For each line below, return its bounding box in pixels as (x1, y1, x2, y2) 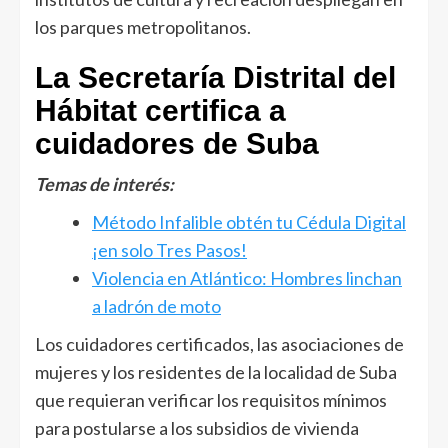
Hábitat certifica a (35, 93, 286, 127)
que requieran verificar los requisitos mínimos (35, 388, 387, 411)
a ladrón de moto (92, 294, 221, 317)
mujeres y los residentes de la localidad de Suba (35, 360, 397, 383)
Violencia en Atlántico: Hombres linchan (92, 266, 402, 289)
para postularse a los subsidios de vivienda (35, 416, 359, 439)
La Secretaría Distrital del (35, 60, 396, 94)
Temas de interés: (35, 172, 174, 195)
